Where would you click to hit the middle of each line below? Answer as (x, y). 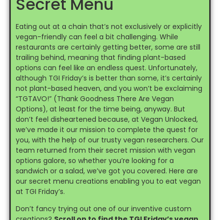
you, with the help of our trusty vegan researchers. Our (110, 140)
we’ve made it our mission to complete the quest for (107, 129)
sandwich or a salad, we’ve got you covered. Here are (107, 171)
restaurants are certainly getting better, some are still (108, 47)
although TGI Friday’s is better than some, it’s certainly (109, 78)
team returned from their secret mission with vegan (105, 150)
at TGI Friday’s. (40, 191)
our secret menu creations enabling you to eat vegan (108, 181)
